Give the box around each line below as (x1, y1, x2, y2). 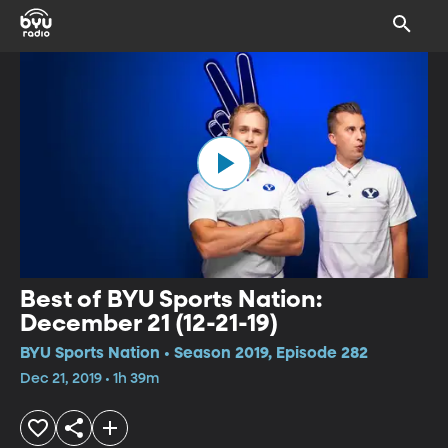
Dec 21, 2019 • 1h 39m (20, 371, 159, 386)
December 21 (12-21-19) (20, 311, 280, 336)
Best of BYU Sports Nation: (20, 287, 322, 312)
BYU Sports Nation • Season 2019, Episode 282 (20, 345, 368, 362)
